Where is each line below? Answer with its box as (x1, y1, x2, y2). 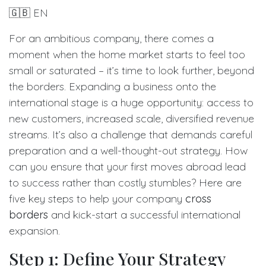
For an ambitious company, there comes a (9, 31, 214, 45)
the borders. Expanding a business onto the (9, 79, 216, 93)
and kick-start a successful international (48, 207, 240, 221)
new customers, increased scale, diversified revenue (9, 111, 254, 125)
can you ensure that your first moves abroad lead (9, 159, 246, 173)
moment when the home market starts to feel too (9, 47, 245, 61)
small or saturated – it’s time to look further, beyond (9, 63, 254, 77)
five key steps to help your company (9, 191, 185, 205)
